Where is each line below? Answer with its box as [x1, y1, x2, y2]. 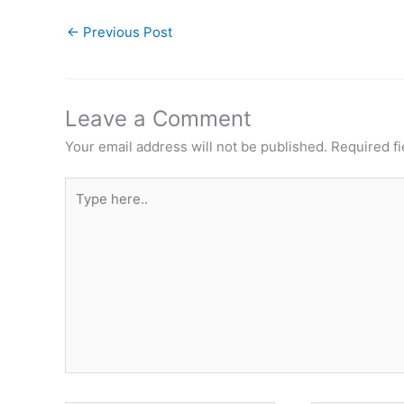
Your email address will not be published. [65, 137, 327, 155]
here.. [64, 200, 101, 218]
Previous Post [79, 23, 172, 41]
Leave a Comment [65, 105, 252, 132]
